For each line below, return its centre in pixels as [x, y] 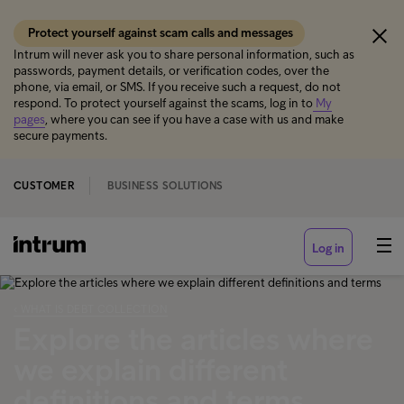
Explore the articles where [193, 339]
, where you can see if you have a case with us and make [194, 119]
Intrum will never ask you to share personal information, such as [184, 55]
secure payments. [60, 136]
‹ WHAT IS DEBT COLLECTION [91, 309]
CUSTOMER [45, 186]
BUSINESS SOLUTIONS [165, 186]
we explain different [151, 370]
